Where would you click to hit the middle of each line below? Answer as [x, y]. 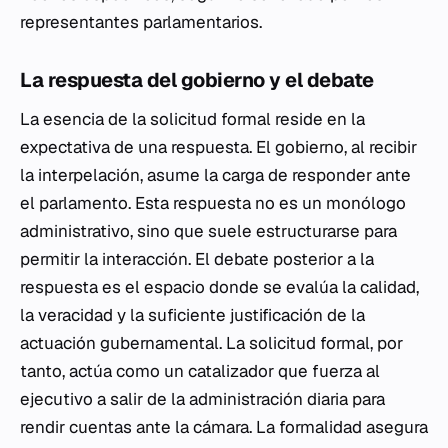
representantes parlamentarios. [141, 22]
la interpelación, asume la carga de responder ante [215, 175]
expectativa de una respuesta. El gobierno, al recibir [218, 147]
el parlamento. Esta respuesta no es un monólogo [213, 203]
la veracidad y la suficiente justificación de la [192, 315]
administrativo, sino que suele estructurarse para [208, 231]
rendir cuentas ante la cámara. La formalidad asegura [224, 427]
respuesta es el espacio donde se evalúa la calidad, [219, 287]
